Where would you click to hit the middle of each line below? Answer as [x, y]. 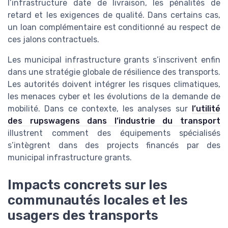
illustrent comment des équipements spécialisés [114, 133]
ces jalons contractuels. [53, 39]
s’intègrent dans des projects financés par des [114, 145]
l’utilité [206, 108]
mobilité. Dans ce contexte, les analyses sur [100, 108]
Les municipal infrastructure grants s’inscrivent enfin [114, 60]
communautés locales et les [98, 200]
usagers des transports [83, 215]
